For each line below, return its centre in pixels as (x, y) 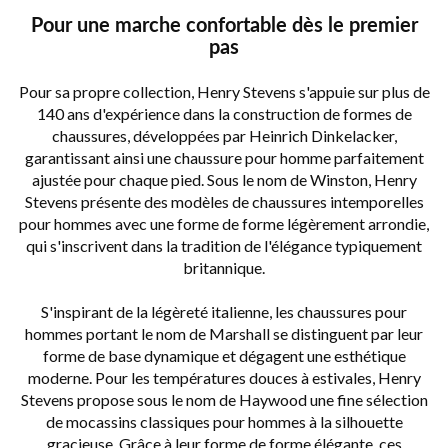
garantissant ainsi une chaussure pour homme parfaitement (224, 158)
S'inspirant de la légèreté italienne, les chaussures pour (224, 312)
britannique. (224, 268)
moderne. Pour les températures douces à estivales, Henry (224, 378)
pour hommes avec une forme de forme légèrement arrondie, (224, 224)
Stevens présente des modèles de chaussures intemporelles (224, 202)
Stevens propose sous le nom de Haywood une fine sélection (224, 400)
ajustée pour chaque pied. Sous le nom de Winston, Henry (224, 180)
